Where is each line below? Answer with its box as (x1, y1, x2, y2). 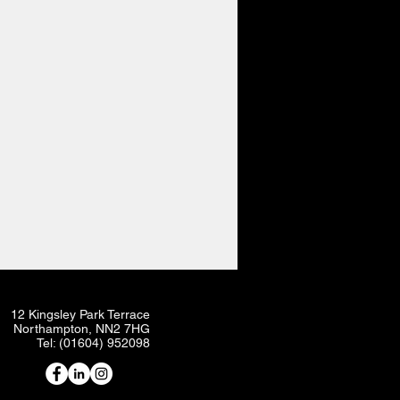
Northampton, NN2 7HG (13, 321, 150, 336)
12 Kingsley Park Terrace (11, 306, 150, 321)
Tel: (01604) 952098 (37, 335, 150, 350)
